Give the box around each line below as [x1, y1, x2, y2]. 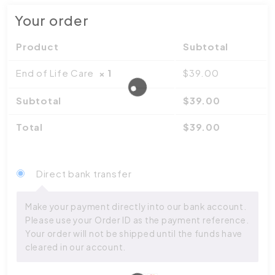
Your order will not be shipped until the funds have [25, 228, 243, 239]
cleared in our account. [25, 241, 126, 252]
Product [16, 41, 59, 52]
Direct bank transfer [36, 168, 132, 179]
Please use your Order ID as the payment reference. [25, 214, 249, 225]
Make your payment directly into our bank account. [25, 201, 247, 212]
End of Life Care [16, 67, 99, 79]
